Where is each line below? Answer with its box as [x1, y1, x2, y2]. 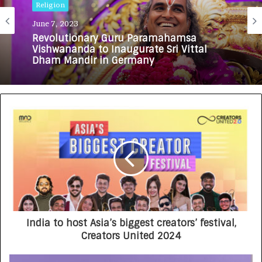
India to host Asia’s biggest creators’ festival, [26, 216, 236, 229]
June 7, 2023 [32, 18, 78, 28]
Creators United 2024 [81, 229, 181, 242]
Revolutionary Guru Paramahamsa [32, 32, 196, 44]
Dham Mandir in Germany [32, 54, 154, 67]
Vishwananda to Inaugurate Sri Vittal [32, 43, 207, 56]
